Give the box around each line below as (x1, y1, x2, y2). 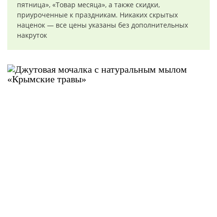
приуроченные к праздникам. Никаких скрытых (17, 10, 178, 19)
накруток (17, 31, 47, 40)
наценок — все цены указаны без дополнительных (17, 20, 188, 30)
